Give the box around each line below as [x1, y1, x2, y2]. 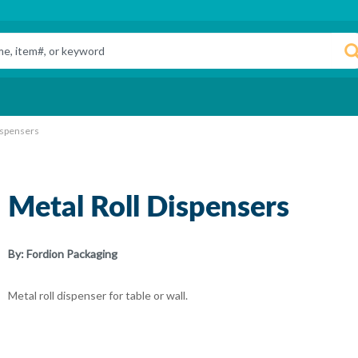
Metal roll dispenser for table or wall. [8, 288, 188, 302]
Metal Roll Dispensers [8, 193, 289, 222]
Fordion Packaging [26, 247, 117, 261]
